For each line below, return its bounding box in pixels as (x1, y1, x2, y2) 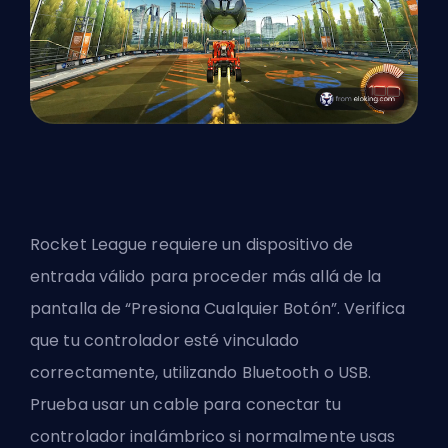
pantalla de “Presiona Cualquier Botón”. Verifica (30, 297, 405, 321)
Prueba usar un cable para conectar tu (30, 393, 341, 417)
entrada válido (30, 265, 146, 289)
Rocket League (30, 233, 152, 257)
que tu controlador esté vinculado (30, 329, 300, 353)
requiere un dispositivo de (151, 233, 354, 257)
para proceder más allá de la (145, 265, 382, 289)
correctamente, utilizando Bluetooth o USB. (30, 361, 372, 385)
